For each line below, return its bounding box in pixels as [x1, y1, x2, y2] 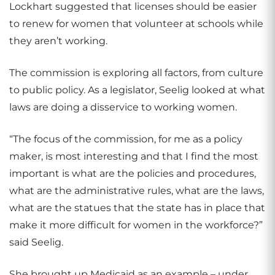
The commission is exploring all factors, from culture [9, 67, 263, 79]
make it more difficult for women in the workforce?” [9, 219, 263, 231]
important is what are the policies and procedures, [9, 168, 256, 179]
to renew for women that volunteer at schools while [9, 18, 263, 29]
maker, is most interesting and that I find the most [9, 150, 258, 162]
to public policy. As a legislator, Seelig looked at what [9, 84, 265, 96]
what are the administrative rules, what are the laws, [9, 185, 264, 196]
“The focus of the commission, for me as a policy [9, 133, 242, 145]
